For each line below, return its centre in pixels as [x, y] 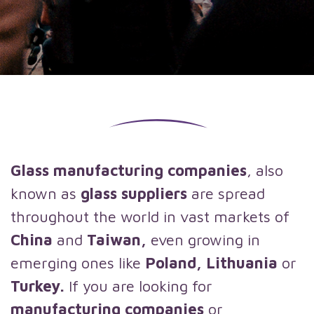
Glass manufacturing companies [129, 170]
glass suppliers [136, 193]
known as [46, 193]
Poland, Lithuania [213, 263]
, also [265, 170]
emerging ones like [78, 263]
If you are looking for [141, 286]
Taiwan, [119, 240]
